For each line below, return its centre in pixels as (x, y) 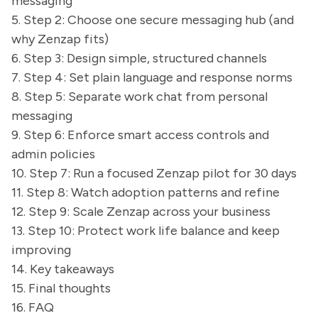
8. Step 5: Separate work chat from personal (139, 97)
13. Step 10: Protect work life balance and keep (146, 231)
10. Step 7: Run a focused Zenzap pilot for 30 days (154, 173)
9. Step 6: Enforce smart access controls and (140, 135)
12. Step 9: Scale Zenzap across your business (141, 212)
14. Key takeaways (63, 269)
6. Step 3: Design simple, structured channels (139, 58)
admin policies (53, 154)
